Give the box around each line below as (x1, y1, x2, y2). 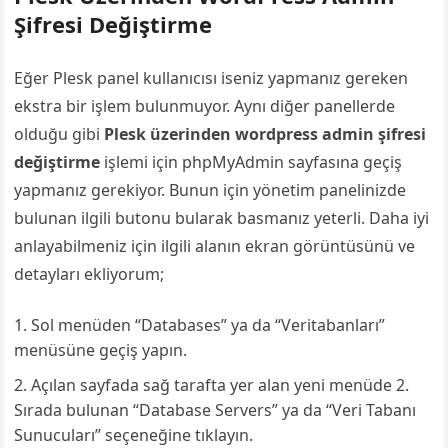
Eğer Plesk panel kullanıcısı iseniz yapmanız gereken (14, 67, 409, 90)
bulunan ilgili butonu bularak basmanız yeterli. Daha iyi (14, 207, 430, 230)
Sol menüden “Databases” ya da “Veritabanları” (31, 314, 386, 337)
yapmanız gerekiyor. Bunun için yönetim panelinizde (14, 179, 407, 202)
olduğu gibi (14, 123, 105, 146)
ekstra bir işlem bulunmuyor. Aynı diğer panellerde (14, 95, 396, 118)
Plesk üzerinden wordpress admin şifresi (104, 123, 427, 146)
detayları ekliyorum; (14, 263, 165, 286)
